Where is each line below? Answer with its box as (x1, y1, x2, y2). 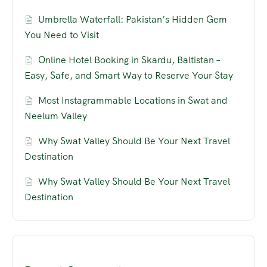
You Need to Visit (24, 29, 99, 42)
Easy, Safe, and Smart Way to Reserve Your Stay (24, 69, 233, 82)
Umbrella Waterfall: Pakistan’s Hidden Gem (38, 13, 228, 26)
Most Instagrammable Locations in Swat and (38, 94, 228, 107)
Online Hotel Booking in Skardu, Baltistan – (38, 54, 221, 67)
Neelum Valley (24, 110, 87, 123)
